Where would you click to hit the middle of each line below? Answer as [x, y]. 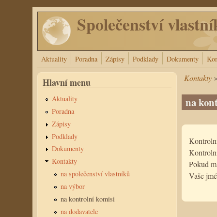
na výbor [72, 186]
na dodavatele [79, 211]
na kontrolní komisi [87, 199]
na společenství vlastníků [95, 174]
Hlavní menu [67, 82]
